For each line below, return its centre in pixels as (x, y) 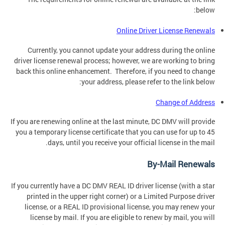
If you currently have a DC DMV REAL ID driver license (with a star (113, 186)
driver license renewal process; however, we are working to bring (115, 60)
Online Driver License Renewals (166, 31)
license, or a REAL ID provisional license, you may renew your (120, 207)
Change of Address (185, 102)
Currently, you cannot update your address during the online (121, 50)
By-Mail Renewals (181, 164)
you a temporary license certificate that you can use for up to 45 (115, 132)
